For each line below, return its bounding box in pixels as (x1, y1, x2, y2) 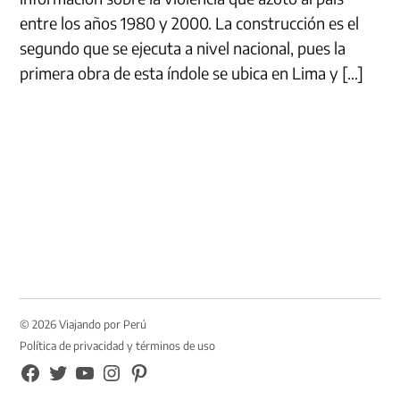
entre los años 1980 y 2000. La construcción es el (20, 12, 360, 33)
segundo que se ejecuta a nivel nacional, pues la (20, 37, 346, 58)
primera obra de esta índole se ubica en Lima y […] (20, 62, 364, 83)
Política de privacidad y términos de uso (20, 338, 216, 353)
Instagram (100, 363, 151, 378)
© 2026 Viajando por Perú (20, 316, 147, 331)
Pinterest (127, 363, 173, 378)
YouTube (73, 363, 113, 378)
